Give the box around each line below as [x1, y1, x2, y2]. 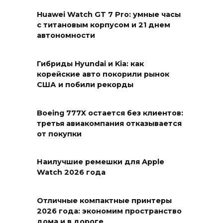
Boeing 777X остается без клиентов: [37, 109, 183, 118]
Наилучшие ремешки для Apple [37, 157, 164, 167]
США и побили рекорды [37, 80, 133, 90]
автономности [37, 31, 95, 40]
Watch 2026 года [37, 168, 106, 177]
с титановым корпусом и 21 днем [37, 20, 170, 30]
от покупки [37, 129, 82, 139]
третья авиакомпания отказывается [37, 119, 182, 128]
